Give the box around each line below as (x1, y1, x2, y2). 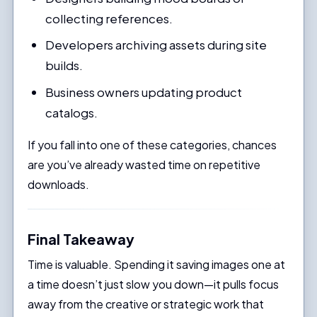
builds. (45, 57, 83, 74)
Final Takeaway (27, 229, 134, 248)
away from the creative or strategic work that (27, 296, 264, 311)
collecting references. (45, 10, 173, 26)
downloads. (27, 176, 89, 192)
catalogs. (45, 104, 98, 120)
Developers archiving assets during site (45, 37, 267, 53)
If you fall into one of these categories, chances (27, 137, 277, 152)
